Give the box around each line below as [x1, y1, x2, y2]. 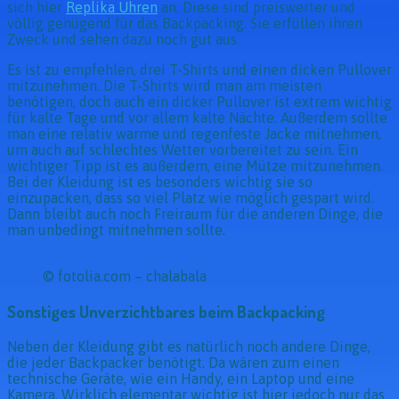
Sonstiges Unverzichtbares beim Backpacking [7, 300, 325, 322]
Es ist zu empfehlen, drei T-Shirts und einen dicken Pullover [7, 61, 392, 78]
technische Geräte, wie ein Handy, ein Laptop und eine [7, 370, 354, 387]
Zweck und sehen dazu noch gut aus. [7, 31, 240, 48]
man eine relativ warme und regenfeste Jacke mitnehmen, [7, 126, 381, 142]
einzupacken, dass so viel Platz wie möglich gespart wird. [7, 190, 374, 207]
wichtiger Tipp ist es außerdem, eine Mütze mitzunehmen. [7, 158, 383, 175]
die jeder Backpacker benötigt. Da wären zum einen [7, 354, 339, 370]
